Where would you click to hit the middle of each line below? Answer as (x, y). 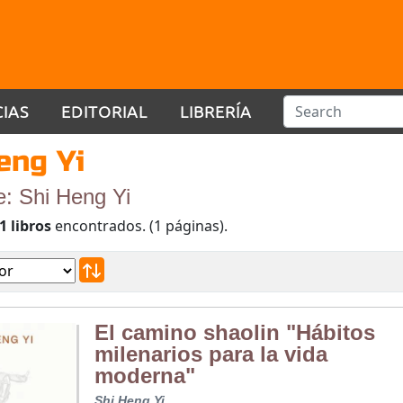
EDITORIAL (104, 111)
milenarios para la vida (210, 354)
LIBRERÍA (216, 111)
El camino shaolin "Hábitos (234, 333)
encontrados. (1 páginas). (140, 226)
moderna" (144, 376)
